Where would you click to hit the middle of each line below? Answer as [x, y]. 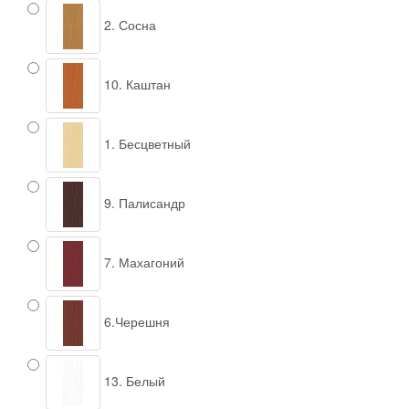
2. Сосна [128, 24]
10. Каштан [136, 84]
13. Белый [133, 380]
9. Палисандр [143, 202]
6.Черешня [135, 321]
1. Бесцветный [146, 143]
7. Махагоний [142, 262]
